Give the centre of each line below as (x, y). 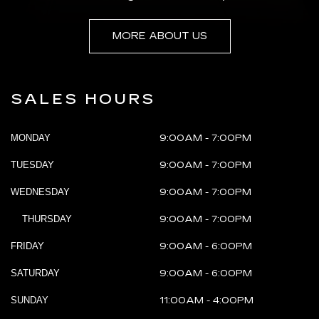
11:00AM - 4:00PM (206, 301)
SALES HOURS (83, 99)
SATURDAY (35, 273)
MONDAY (31, 138)
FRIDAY (27, 246)
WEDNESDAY (40, 192)
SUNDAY (30, 300)
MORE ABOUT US (159, 36)
